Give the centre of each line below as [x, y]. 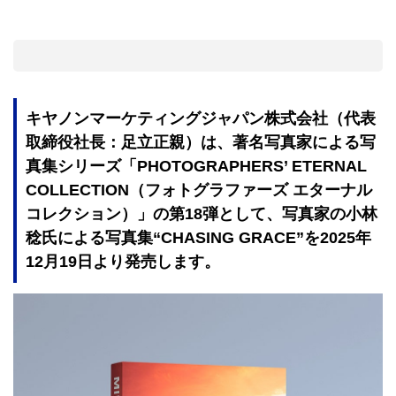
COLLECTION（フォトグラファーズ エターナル [199, 190]
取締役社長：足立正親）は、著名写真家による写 [201, 142]
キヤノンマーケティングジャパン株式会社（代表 [201, 118]
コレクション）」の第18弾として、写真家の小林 [202, 213]
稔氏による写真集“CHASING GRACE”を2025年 [198, 237]
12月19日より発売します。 [123, 261]
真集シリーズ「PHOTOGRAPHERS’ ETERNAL [196, 166]
